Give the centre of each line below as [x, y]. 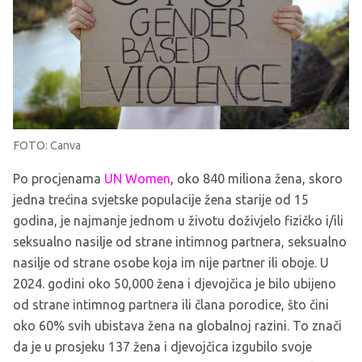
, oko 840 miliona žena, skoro [257, 179]
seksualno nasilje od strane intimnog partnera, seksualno [180, 242]
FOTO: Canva [47, 146]
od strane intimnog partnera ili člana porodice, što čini [171, 305]
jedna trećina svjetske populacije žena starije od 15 [161, 200]
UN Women [137, 179]
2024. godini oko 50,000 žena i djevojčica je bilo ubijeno [175, 284]
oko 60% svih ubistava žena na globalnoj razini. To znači [177, 326]
